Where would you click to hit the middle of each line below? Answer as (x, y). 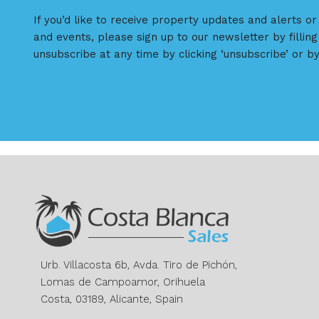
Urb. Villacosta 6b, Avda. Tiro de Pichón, (139, 265)
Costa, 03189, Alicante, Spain (112, 299)
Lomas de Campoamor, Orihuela (123, 282)
